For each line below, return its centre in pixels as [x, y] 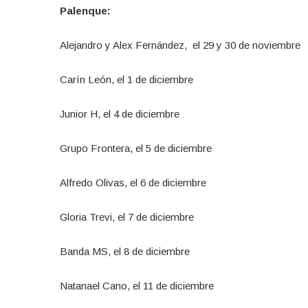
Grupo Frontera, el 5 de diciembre [139, 148]
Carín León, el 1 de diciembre [126, 79]
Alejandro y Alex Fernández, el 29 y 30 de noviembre [180, 45]
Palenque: [85, 10]
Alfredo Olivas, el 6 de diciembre [133, 182]
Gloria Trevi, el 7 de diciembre [130, 217]
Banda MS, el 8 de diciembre [125, 251]
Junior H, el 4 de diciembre [120, 113]
